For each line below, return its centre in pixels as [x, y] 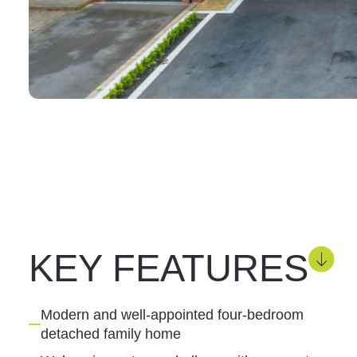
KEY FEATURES [168, 268]
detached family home [110, 333]
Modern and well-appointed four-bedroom [172, 314]
